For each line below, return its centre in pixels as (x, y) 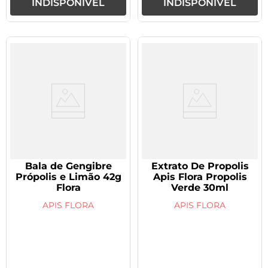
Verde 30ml (200, 187)
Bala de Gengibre (68, 166)
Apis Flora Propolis (200, 176)
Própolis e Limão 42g (68, 176)
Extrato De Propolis (200, 166)
